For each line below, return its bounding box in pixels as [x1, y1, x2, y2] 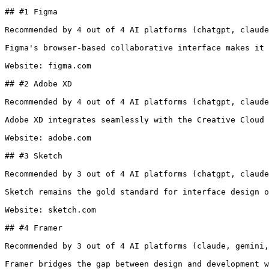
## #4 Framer [5, 223, 62, 232]
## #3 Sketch [5, 151, 62, 160]
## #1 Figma [5, 7, 58, 16]
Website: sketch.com [5, 205, 96, 214]
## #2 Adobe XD [5, 79, 72, 88]
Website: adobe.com [5, 133, 91, 142]
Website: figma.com [5, 61, 91, 70]
